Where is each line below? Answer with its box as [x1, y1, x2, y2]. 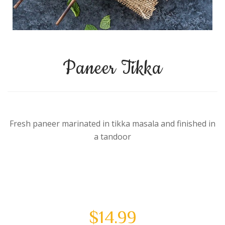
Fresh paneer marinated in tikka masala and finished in [10, 118, 215, 130]
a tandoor [94, 131, 131, 143]
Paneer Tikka [63, 56, 162, 82]
